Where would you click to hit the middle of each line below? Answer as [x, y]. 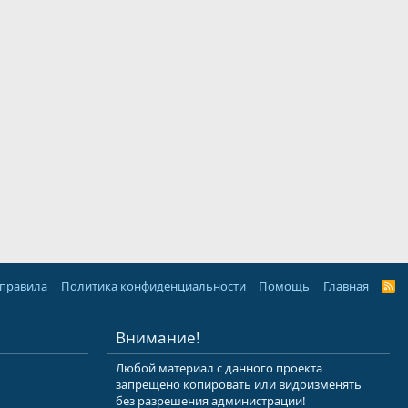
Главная [346, 286]
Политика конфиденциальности [153, 286]
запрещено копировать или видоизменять [239, 384]
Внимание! [158, 337]
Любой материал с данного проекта [219, 368]
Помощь [285, 286]
